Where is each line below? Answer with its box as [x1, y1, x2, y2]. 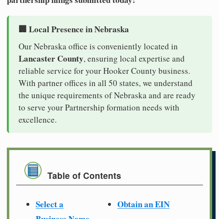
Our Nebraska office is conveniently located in [19, 40, 178, 52]
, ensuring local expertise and [84, 52, 185, 64]
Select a [36, 197, 64, 210]
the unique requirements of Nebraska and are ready [19, 89, 196, 101]
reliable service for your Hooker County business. [19, 65, 190, 76]
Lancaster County [19, 52, 84, 65]
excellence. [19, 113, 57, 125]
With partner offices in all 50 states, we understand [19, 77, 193, 88]
